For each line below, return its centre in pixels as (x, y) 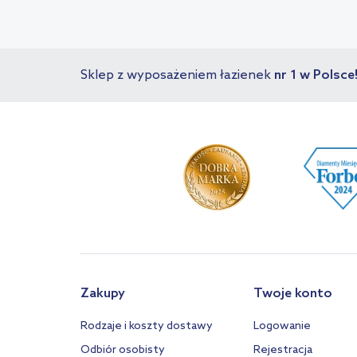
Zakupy (103, 294)
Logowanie (282, 326)
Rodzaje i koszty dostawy (147, 326)
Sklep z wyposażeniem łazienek (177, 75)
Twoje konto (292, 294)
